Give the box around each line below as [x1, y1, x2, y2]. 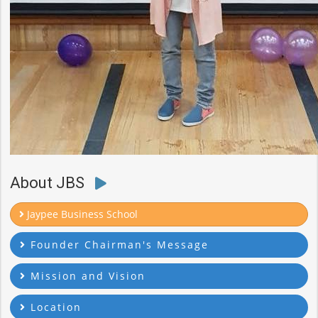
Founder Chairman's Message [26, 238, 209, 251]
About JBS [10, 174, 88, 192]
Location [26, 300, 82, 314]
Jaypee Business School [24, 207, 138, 221]
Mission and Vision [26, 269, 146, 283]
